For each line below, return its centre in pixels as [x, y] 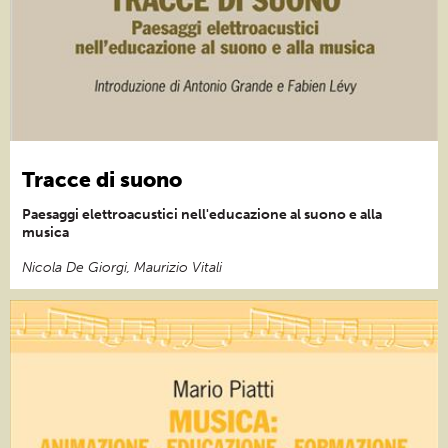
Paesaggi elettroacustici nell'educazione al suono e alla [202, 214]
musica [45, 232]
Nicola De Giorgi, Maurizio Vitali [122, 267]
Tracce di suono [102, 179]
